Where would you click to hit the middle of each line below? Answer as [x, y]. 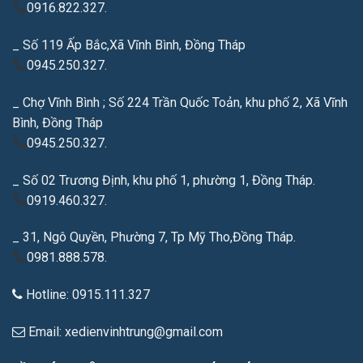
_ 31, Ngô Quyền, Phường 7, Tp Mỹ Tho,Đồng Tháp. [154, 237]
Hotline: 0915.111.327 [86, 295]
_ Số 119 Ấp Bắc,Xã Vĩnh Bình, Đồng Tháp [129, 45]
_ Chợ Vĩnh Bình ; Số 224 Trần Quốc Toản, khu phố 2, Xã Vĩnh [180, 102]
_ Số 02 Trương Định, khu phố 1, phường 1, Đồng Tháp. [164, 180]
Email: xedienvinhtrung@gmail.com [124, 332]
